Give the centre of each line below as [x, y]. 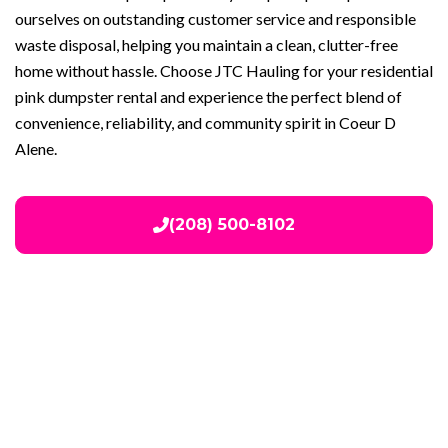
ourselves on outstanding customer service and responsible [215, 18]
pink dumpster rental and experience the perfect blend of [208, 96]
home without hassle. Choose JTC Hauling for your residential [224, 70]
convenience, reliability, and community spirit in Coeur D [205, 122]
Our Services [224, 408]
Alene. [36, 148]
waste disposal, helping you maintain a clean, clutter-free [206, 44]
